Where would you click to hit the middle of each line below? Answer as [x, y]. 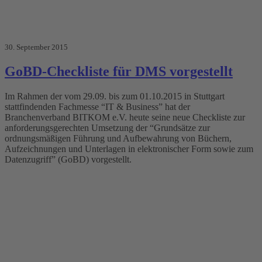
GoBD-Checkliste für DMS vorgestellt [119, 71]
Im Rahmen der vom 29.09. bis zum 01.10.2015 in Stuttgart [115, 96]
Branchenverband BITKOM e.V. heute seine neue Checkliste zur [125, 117]
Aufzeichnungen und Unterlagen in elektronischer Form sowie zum [129, 149]
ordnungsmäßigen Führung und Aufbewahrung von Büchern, [118, 138]
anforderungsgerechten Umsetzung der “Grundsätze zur [107, 127]
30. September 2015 [36, 47]
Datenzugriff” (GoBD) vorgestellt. [68, 159]
